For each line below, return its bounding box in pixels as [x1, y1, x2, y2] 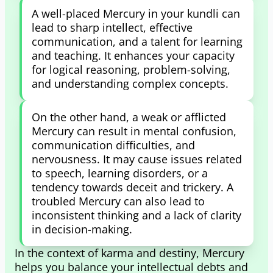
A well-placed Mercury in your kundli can [32, 6, 240, 21]
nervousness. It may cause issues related [32, 152, 242, 166]
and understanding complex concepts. [32, 76, 229, 91]
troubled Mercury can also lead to [32, 194, 205, 208]
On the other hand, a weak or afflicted [32, 110, 226, 124]
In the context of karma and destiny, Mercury [15, 246, 244, 260]
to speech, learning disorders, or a [32, 166, 208, 180]
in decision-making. [32, 222, 132, 236]
